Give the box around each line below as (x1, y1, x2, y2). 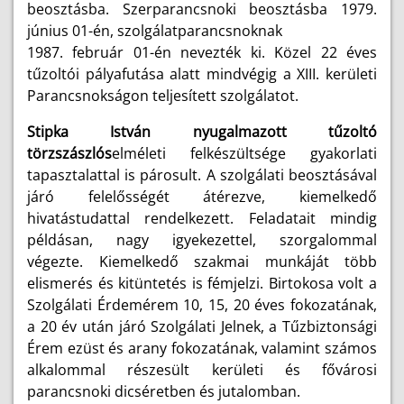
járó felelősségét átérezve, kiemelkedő (27, 187, 377, 207)
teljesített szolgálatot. (152, 86, 298, 106)
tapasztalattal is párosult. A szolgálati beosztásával (27, 165, 377, 185)
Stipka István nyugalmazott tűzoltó (27, 122, 377, 142)
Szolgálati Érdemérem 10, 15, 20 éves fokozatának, (27, 295, 377, 315)
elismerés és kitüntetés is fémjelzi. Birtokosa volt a (27, 273, 377, 293)
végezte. (27, 252, 99, 271)
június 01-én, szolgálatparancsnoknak (27, 21, 286, 41)
